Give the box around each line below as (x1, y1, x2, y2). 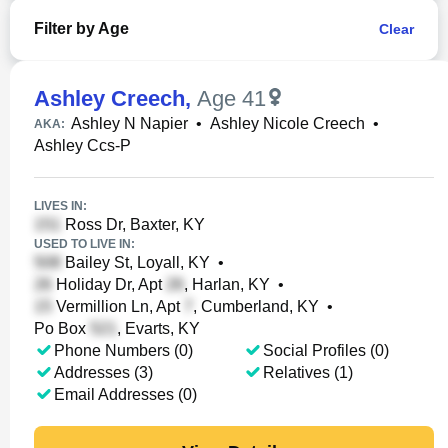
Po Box (34, 320, 90, 337)
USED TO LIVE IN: (34, 237, 135, 251)
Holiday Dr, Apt (52, 276, 166, 293)
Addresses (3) (54, 364, 153, 381)
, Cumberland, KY (193, 298, 319, 315)
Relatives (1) (262, 364, 353, 381)
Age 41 (197, 86, 266, 111)
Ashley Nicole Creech (210, 115, 365, 132)
